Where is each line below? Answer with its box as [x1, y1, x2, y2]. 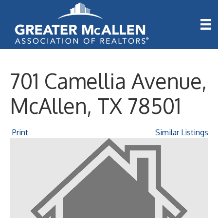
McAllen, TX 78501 [10, 92, 181, 119]
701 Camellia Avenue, [10, 68, 207, 94]
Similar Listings [155, 127, 208, 137]
